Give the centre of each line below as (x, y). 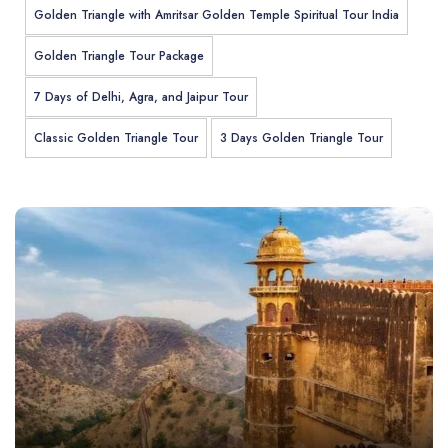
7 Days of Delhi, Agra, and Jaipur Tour (141, 96)
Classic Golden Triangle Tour (116, 137)
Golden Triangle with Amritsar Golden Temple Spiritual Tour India (216, 14)
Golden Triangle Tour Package (119, 55)
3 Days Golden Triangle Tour (301, 137)
